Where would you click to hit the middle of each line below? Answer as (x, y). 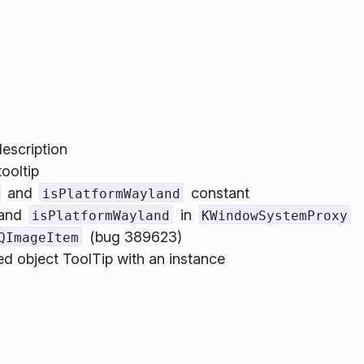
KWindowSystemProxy (274, 215)
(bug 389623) (133, 236)
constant (218, 193)
